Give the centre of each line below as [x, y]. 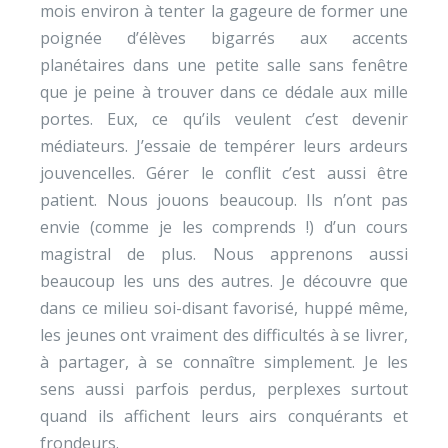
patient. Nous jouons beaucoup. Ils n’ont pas [224, 200]
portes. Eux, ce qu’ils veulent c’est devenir [224, 119]
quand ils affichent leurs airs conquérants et [224, 416]
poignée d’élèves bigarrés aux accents [224, 38]
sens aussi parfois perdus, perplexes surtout [224, 389]
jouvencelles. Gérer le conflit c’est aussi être [224, 173]
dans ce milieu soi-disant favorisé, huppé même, [224, 308]
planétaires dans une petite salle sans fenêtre [224, 65]
